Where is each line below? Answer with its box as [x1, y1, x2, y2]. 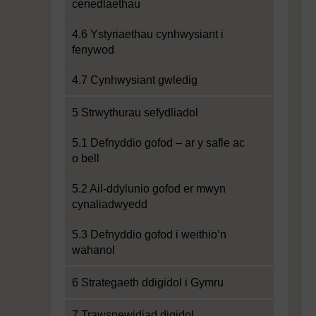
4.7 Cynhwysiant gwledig [72, 74, 197, 86]
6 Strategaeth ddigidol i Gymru [72, 276, 224, 288]
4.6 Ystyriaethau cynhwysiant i [72, 28, 224, 40]
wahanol [72, 244, 115, 256]
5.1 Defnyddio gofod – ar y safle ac [72, 137, 245, 149]
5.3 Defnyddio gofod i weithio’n [72, 229, 226, 241]
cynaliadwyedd [72, 198, 147, 210]
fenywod [72, 44, 114, 56]
